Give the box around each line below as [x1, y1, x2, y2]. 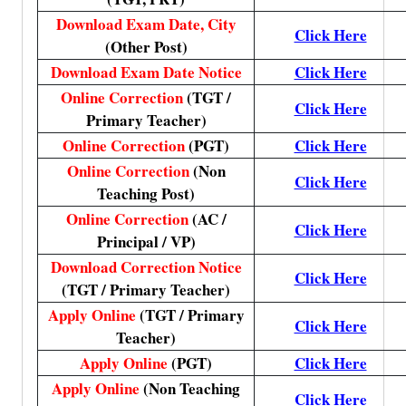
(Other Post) [104, 35, 188, 58]
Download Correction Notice [50, 256, 242, 278]
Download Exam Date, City [55, 13, 237, 35]
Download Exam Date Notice [50, 61, 242, 83]
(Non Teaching [143, 377, 240, 400]
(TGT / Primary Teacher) [62, 278, 230, 301]
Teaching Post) [97, 182, 195, 205]
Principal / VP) [96, 230, 196, 253]
